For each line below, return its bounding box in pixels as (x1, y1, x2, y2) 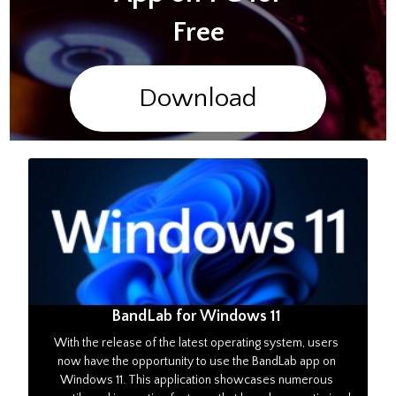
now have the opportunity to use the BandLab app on (57, 354, 336, 369)
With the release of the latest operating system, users (54, 336, 339, 351)
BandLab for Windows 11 (111, 308, 282, 326)
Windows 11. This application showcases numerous (59, 373, 333, 388)
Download (139, 84, 257, 114)
